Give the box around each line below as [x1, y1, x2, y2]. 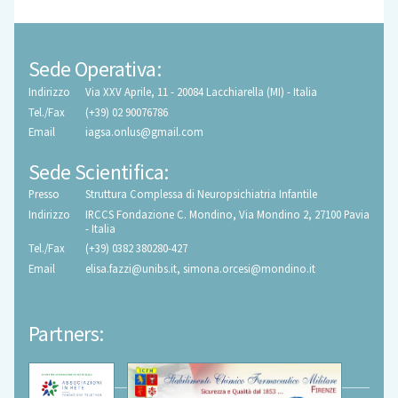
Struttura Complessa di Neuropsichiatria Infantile [85, 187, 317, 202]
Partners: [28, 319, 104, 347]
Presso [28, 187, 60, 202]
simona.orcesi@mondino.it [183, 260, 315, 275]
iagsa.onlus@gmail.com [85, 123, 203, 139]
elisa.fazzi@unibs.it [85, 260, 177, 275]
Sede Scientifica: [28, 157, 169, 186]
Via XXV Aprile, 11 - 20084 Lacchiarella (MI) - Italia [85, 84, 317, 99]
